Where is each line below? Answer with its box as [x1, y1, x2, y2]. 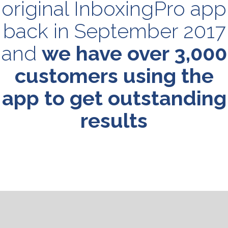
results [80, 108, 148, 133]
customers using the [14, 64, 214, 88]
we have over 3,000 [41, 41, 227, 66]
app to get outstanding [2, 86, 226, 110]
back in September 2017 [3, 19, 225, 43]
